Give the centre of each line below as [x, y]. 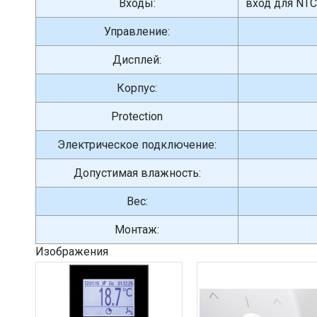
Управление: [137, 31]
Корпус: [137, 88]
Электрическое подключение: [137, 145]
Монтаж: [137, 230]
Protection [137, 116]
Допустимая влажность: [137, 173]
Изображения [72, 252]
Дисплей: [137, 60]
